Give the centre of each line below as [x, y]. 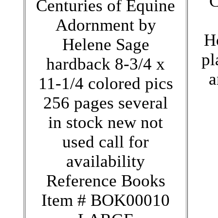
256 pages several [106, 103]
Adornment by [106, 25]
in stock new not [106, 122]
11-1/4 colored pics [106, 83]
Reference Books [106, 181]
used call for [106, 142]
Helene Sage [106, 44]
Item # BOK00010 [106, 200]
